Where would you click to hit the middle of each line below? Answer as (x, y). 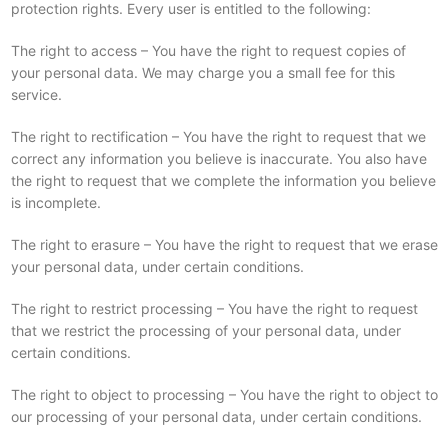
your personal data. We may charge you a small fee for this (202, 72)
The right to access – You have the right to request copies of (208, 50)
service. (36, 94)
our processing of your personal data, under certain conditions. (216, 416)
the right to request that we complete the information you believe (223, 180)
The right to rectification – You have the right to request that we (218, 136)
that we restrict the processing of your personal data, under (205, 330)
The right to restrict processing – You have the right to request (214, 308)
